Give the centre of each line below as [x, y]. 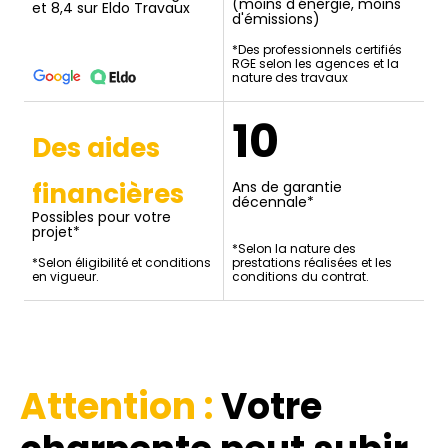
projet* [56, 232]
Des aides [96, 148]
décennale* [273, 202]
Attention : [120, 407]
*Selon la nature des [294, 249]
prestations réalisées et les [312, 263]
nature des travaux [290, 78]
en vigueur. [66, 277]
